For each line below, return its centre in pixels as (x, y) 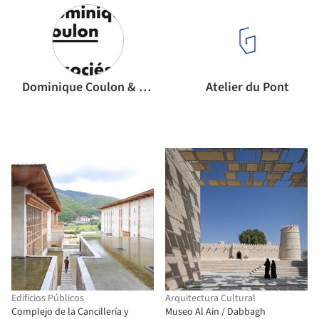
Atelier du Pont (247, 87)
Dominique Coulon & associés (145, 87)
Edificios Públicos (48, 298)
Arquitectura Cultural (210, 298)
